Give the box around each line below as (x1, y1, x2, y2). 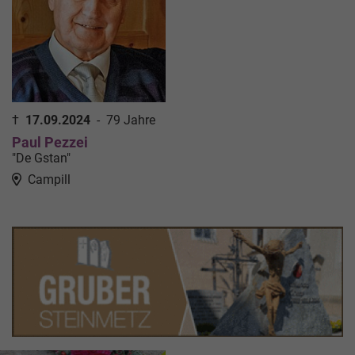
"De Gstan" (12, 150, 71, 166)
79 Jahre (106, 112, 155, 128)
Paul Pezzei (12, 133, 88, 151)
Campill (28, 171, 71, 187)
